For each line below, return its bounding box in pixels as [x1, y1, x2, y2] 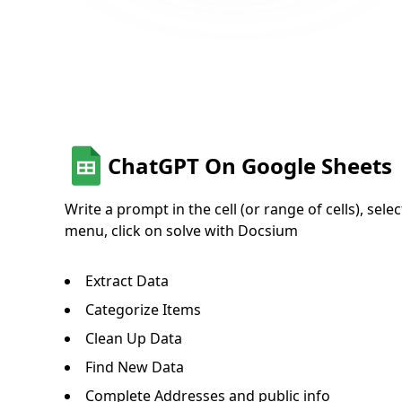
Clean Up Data [85, 328, 182, 348]
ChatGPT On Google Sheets [108, 151, 392, 180]
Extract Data [85, 271, 169, 291]
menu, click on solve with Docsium [65, 221, 298, 240]
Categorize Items [85, 300, 201, 319]
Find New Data [85, 357, 184, 377]
